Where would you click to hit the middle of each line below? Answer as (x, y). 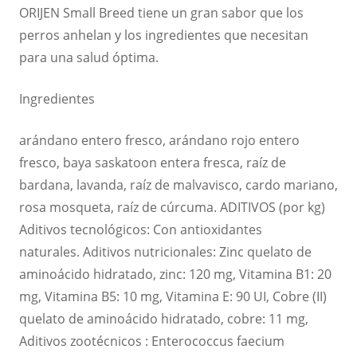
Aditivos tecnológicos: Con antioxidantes (141, 229)
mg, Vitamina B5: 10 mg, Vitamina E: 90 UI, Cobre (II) (173, 296)
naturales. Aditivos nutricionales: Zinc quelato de (165, 251)
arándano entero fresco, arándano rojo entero (159, 140)
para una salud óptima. (89, 57)
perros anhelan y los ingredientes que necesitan (164, 35)
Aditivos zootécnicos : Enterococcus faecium (152, 341)
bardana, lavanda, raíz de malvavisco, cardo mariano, (178, 184)
